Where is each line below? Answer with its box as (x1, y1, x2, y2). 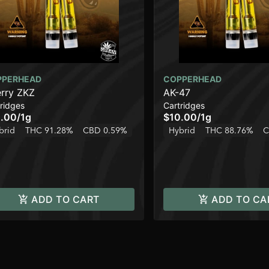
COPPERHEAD (163, 74, 222, 85)
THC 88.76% (205, 125, 253, 136)
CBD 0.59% (83, 125, 127, 136)
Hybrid (169, 125, 195, 136)
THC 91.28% (25, 125, 73, 136)
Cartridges (163, 100, 205, 111)
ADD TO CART (31, 193, 100, 206)
